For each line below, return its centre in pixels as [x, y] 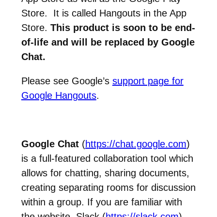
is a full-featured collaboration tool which [107, 158]
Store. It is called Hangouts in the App [104, 13]
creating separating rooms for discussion [108, 187]
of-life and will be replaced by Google [108, 42]
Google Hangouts [59, 95]
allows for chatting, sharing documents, [105, 173]
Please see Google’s [67, 81]
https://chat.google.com [136, 144]
